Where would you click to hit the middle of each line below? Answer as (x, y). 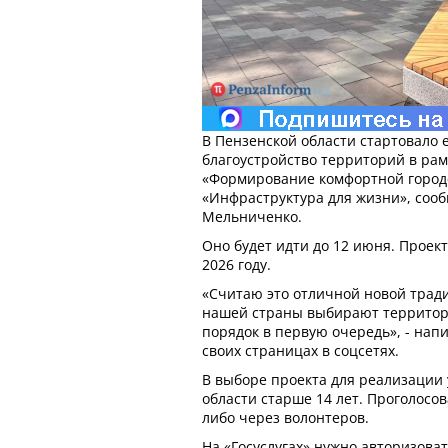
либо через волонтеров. (285, 417)
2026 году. (236, 264)
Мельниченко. (252, 216)
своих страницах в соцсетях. (300, 350)
